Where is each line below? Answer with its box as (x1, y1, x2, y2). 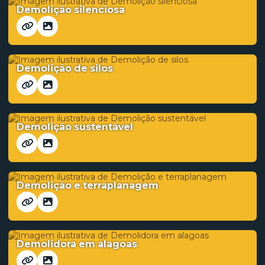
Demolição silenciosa (17, 4, 125, 15)
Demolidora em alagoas (17, 238, 137, 250)
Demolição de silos (17, 63, 113, 74)
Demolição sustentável (17, 121, 133, 132)
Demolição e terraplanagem (17, 180, 159, 191)
